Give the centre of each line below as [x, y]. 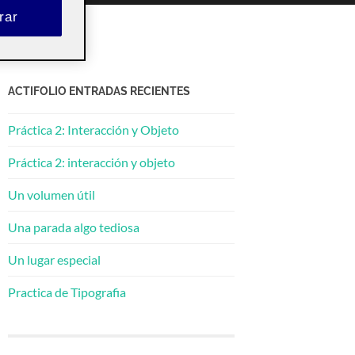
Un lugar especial [54, 260]
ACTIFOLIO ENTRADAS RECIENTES [99, 91]
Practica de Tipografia [67, 292]
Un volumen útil [52, 195]
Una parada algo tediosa [74, 227]
